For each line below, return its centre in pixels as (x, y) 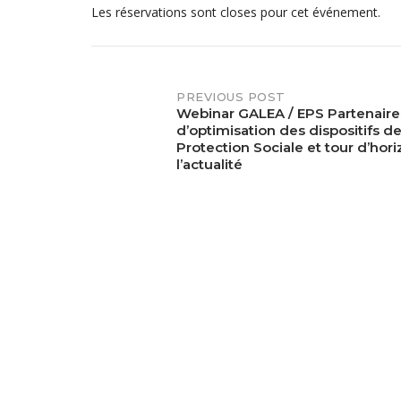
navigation (143, 149)
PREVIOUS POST (231, 97)
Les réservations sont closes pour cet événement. (236, 12)
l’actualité (209, 164)
